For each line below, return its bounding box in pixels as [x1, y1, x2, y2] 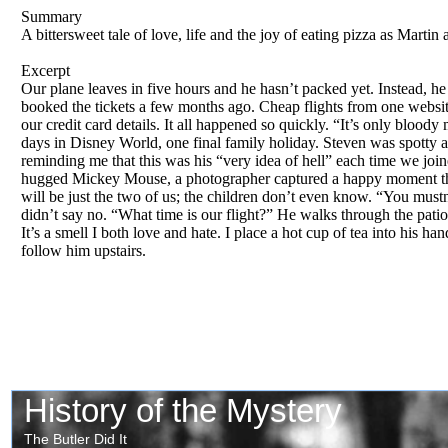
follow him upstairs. [21, 241, 146, 259]
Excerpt [21, 61, 70, 79]
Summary [21, 7, 82, 25]
